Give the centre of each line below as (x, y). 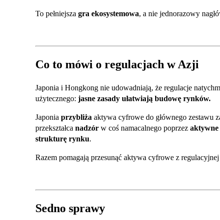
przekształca (55, 128)
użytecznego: (57, 98)
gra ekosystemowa (109, 14)
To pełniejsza (57, 14)
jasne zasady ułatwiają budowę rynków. (144, 98)
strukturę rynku (62, 138)
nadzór (87, 128)
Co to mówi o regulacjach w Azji (117, 64)
